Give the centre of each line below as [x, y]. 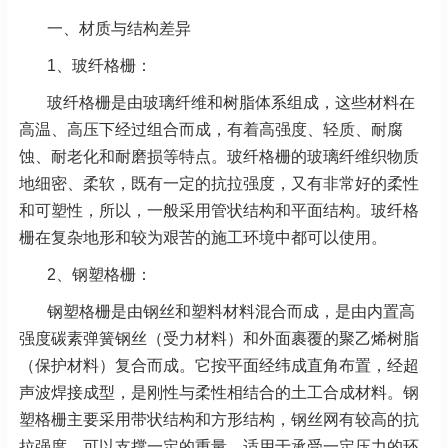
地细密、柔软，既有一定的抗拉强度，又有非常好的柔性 [219, 183]
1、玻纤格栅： [99, 65]
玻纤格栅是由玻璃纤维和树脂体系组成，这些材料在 [231, 102]
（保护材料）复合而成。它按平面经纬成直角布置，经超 [219, 365]
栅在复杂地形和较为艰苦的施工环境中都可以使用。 [203, 237]
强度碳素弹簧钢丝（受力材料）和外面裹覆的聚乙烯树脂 [219, 338]
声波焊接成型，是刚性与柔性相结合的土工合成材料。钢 [219, 392]
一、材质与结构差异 [119, 28]
